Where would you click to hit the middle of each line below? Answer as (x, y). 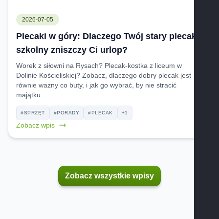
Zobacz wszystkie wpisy (109, 176)
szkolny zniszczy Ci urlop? (72, 50)
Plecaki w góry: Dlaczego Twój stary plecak (106, 36)
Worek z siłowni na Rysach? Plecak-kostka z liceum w (99, 66)
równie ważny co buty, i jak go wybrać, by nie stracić (96, 85)
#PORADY (66, 113)
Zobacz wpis (35, 125)
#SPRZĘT (33, 113)
